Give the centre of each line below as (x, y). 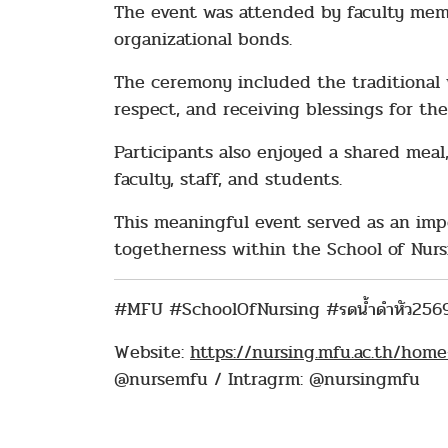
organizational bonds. (203, 39)
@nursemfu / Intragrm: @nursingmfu (267, 379)
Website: (152, 352)
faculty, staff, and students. (228, 179)
